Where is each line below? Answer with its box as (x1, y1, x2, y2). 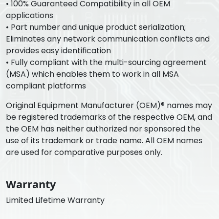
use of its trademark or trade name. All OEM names (6, 135, 202, 147)
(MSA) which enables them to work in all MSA (6, 68, 179, 80)
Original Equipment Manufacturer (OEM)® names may (6, 100, 212, 111)
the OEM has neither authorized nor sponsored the (6, 123, 200, 135)
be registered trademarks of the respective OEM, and (6, 111, 212, 123)
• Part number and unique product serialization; (6, 22, 186, 33)
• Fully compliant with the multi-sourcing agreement (6, 57, 207, 68)
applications (6, 10, 53, 22)
